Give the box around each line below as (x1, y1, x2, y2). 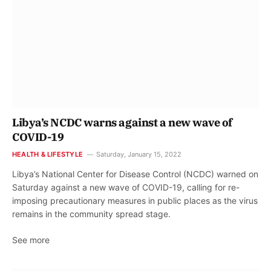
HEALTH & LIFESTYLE (12, 150, 83, 159)
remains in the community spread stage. (12, 209, 171, 220)
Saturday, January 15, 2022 (96, 150, 181, 159)
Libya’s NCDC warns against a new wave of (12, 116, 232, 130)
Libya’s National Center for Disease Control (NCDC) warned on (12, 169, 258, 180)
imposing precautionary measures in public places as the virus (12, 195, 258, 206)
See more (12, 235, 50, 246)
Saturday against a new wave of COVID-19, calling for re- (12, 182, 240, 193)
